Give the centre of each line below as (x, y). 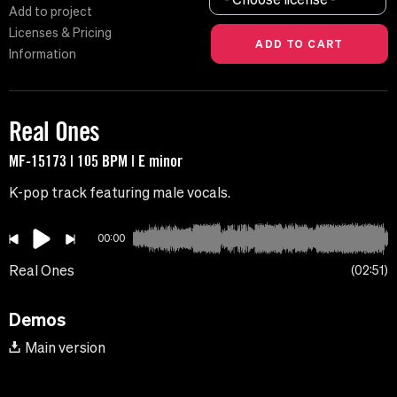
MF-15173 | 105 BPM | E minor (96, 161)
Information (43, 54)
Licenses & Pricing (60, 33)
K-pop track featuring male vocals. (120, 193)
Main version (65, 348)
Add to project (51, 12)
